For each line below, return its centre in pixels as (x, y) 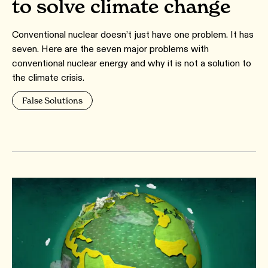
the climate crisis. (48, 78)
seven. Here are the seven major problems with (110, 49)
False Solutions (52, 100)
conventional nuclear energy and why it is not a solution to (132, 63)
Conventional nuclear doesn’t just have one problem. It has (133, 35)
